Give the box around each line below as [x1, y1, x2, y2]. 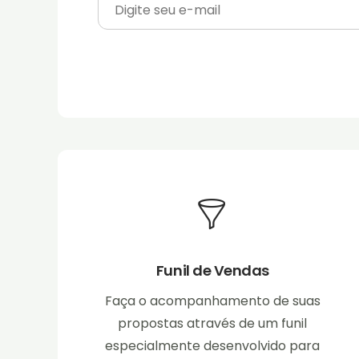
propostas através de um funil [118, 314, 308, 333]
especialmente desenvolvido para [105, 337, 321, 356]
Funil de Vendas [155, 260, 269, 281]
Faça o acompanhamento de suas [104, 292, 321, 311]
